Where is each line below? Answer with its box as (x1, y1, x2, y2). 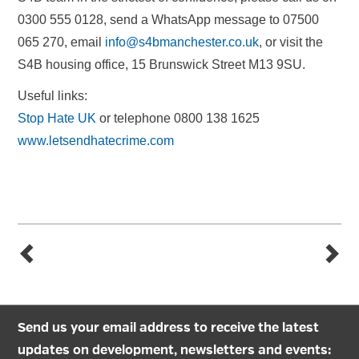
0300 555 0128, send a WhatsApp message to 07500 (18, 13, 319, 26)
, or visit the (259, 35, 323, 49)
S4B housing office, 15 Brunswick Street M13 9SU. (18, 58, 309, 71)
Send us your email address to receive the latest (18, 322, 319, 335)
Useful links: (18, 89, 91, 103)
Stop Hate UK (18, 111, 99, 125)
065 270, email (18, 35, 105, 49)
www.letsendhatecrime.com (18, 134, 174, 147)
